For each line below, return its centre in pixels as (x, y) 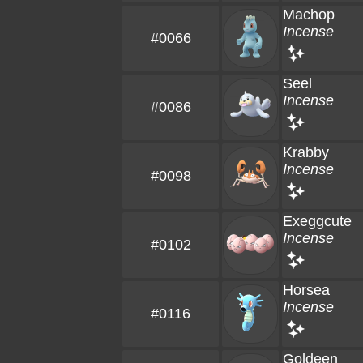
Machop (309, 15)
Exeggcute (317, 221)
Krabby (306, 152)
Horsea (306, 290)
